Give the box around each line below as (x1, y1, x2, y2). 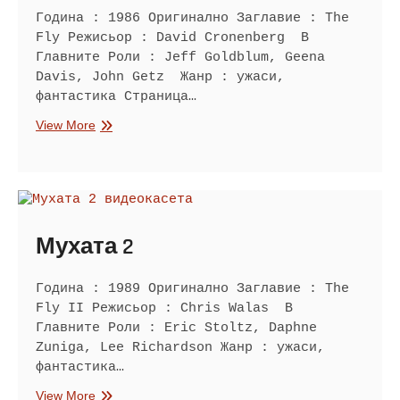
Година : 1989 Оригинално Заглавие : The (36, 281, 349, 297)
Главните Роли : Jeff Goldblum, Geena (36, 50, 325, 66)
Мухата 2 (36, 232, 134, 262)
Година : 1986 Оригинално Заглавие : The (36, 11, 349, 27)
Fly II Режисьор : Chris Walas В (36, 301, 293, 317)
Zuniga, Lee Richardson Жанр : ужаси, (36, 340, 325, 356)
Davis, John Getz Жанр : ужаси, (36, 70, 285, 86)
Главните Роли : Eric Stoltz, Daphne (36, 321, 317, 337)
